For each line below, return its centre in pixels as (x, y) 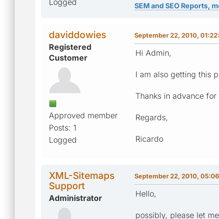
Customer (68, 57)
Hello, (146, 193)
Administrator (76, 198)
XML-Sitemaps (82, 175)
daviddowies (77, 34)
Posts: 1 (63, 127)
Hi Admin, (153, 53)
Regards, (152, 117)
